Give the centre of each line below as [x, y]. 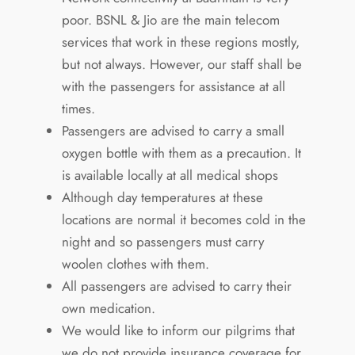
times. [78, 108]
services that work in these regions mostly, [180, 42]
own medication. [108, 308]
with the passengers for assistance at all [173, 86]
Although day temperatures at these [162, 197]
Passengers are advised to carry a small [173, 130]
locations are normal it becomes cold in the [183, 219]
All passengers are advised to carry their [176, 286]
